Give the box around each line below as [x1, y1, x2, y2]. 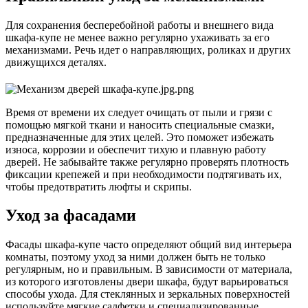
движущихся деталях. [5, 56, 109, 68]
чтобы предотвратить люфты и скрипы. [5, 180, 192, 192]
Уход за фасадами [5, 206, 136, 225]
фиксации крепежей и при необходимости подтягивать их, [5, 168, 282, 180]
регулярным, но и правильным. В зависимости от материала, [5, 263, 292, 276]
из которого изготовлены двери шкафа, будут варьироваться [5, 276, 288, 288]
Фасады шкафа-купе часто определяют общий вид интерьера [5, 239, 291, 251]
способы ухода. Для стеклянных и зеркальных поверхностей [5, 288, 290, 300]
